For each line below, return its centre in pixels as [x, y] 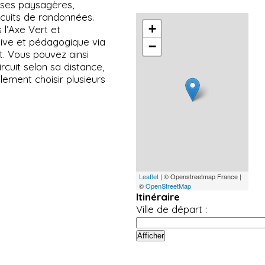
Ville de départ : [172, 209]
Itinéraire [158, 196]
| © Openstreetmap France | [200, 176]
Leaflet [149, 176]
